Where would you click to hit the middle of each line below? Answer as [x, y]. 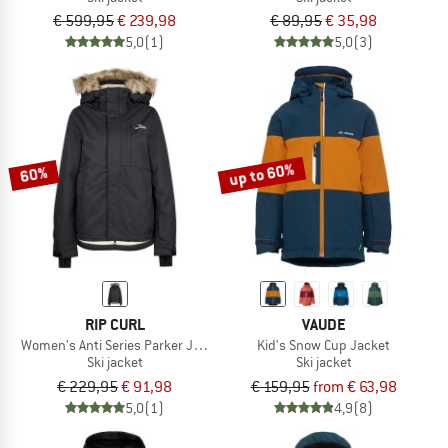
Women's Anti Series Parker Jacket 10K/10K [149, 345]
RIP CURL [114, 325]
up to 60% [262, 174]
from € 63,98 [354, 387]
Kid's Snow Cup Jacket [323, 345]
